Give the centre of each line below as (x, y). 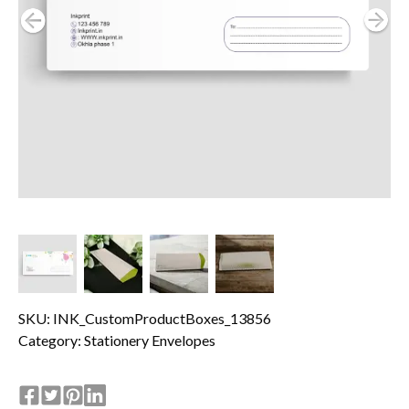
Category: (51, 340)
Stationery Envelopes (150, 340)
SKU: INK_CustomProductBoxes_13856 (145, 318)
